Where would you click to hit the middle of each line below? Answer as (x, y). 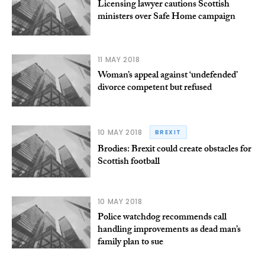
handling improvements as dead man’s (169, 230)
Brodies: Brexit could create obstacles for (174, 150)
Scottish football (128, 163)
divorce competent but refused (154, 88)
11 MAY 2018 (119, 59)
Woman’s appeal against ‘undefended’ (167, 76)
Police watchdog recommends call (162, 218)
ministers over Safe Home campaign (166, 17)
